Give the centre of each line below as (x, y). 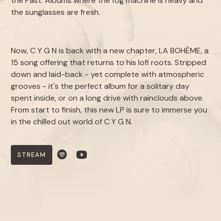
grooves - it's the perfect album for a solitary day (100, 86)
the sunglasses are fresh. (57, 12)
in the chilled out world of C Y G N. (72, 122)
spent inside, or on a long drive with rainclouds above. (108, 98)
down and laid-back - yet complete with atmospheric (108, 74)
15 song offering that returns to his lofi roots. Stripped (109, 62)
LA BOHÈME (180, 51)
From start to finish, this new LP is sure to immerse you (109, 110)
